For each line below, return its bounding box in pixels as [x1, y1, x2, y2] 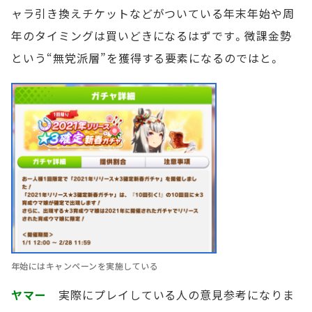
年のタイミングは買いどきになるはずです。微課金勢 [11, 27, 292, 44]
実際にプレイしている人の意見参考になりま [46, 286, 295, 303]
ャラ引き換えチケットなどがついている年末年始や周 [11, 5, 295, 22]
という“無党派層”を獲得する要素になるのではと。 [11, 49, 281, 66]
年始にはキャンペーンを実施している [11, 259, 159, 272]
